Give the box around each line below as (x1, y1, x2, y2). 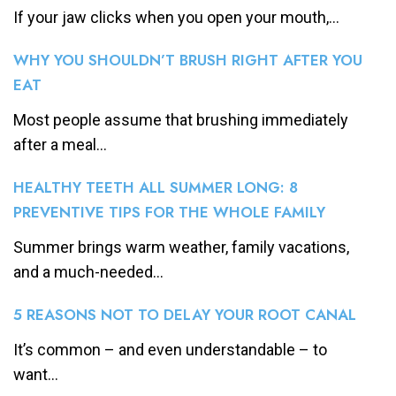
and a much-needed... (13, 263, 164, 282)
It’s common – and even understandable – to (13, 340, 327, 360)
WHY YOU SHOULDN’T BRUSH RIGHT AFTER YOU (13, 49, 362, 72)
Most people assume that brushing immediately (13, 110, 348, 130)
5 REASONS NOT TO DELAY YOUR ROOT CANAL (13, 304, 356, 326)
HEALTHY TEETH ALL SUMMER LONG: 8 (13, 177, 298, 199)
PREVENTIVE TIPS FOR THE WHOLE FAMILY (13, 202, 325, 224)
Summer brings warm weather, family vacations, (13, 238, 349, 257)
